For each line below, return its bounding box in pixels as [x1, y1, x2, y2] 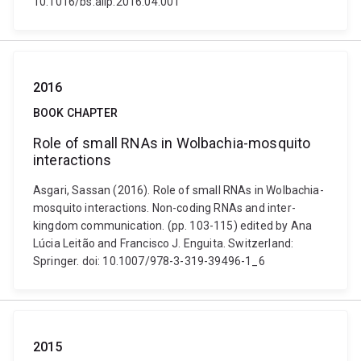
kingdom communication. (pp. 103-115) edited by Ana [33, 219, 313, 232]
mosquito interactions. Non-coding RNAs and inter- [33, 201, 296, 214]
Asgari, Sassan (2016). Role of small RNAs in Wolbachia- [33, 184, 324, 197]
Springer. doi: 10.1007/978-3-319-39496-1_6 [33, 255, 265, 268]
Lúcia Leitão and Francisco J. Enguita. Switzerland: [33, 237, 294, 250]
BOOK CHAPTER [33, 106, 118, 119]
